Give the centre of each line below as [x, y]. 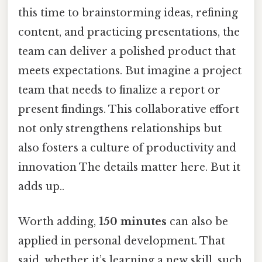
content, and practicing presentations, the [129, 32]
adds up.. [41, 187]
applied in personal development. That [122, 241]
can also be [197, 221]
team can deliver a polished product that [127, 52]
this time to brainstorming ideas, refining [128, 13]
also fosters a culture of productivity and [127, 148]
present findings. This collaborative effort [129, 110]
